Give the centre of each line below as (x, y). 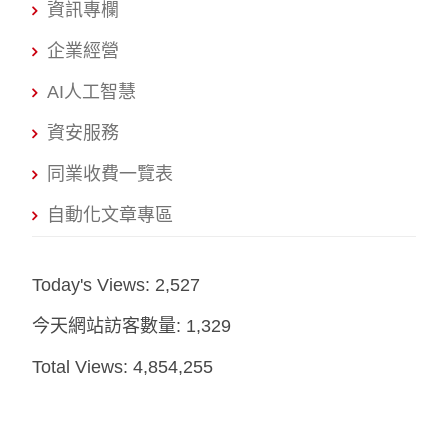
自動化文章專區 (110, 215)
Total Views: (83, 367)
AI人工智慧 (92, 92)
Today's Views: (94, 285)
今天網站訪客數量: (109, 326)
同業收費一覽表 (110, 174)
